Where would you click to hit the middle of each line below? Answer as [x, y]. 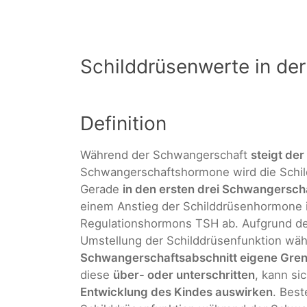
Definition [123, 124]
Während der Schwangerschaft [165, 155]
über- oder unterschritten [184, 275]
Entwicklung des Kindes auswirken [176, 292]
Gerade [101, 189]
